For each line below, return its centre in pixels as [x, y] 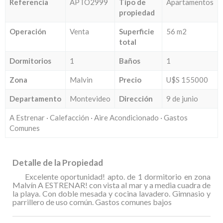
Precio [130, 79]
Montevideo [90, 98]
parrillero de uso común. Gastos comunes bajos [92, 202]
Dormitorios [30, 60]
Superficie [137, 31]
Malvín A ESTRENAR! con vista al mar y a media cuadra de [111, 185]
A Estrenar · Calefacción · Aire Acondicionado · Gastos [99, 117]
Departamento [35, 98]
